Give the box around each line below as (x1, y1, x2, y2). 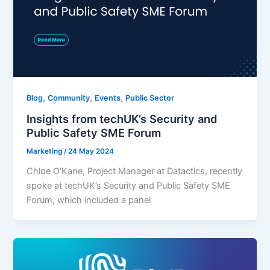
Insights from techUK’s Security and (27, 111, 218, 125)
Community (48, 93, 90, 103)
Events (95, 93, 121, 103)
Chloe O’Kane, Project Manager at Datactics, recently (27, 165, 243, 177)
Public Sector (125, 93, 175, 103)
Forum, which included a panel (27, 194, 151, 206)
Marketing (27, 146, 64, 155)
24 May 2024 (68, 146, 115, 155)
